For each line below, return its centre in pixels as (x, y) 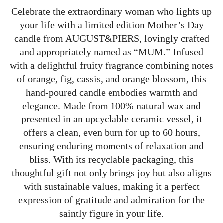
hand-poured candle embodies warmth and (111, 92)
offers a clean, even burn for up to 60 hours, (111, 133)
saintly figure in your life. (111, 213)
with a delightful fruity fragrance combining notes (111, 65)
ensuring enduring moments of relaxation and (111, 146)
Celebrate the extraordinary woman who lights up (111, 12)
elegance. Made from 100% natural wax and (111, 106)
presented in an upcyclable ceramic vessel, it (111, 119)
